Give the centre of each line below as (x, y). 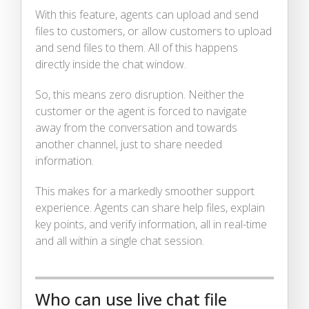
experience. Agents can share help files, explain (150, 207)
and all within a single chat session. (120, 240)
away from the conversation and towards (136, 127)
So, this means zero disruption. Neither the (140, 94)
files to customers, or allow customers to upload (153, 31)
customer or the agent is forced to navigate (141, 111)
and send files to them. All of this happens (137, 47)
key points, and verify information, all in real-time (151, 224)
